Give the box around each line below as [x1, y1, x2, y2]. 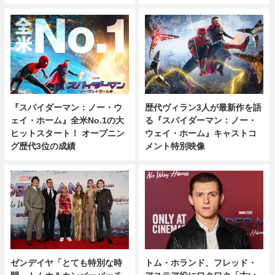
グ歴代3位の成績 [10, 141, 76, 151]
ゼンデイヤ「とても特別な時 [10, 258, 122, 268]
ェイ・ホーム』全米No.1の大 [10, 115, 124, 125]
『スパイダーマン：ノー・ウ [10, 102, 122, 112]
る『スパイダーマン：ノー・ [145, 115, 257, 125]
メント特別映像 [145, 141, 206, 151]
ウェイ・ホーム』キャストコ [145, 128, 257, 138]
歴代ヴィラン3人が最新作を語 [145, 102, 262, 112]
